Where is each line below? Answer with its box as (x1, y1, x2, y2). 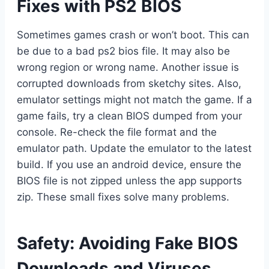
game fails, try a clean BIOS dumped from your (17, 110, 242, 122)
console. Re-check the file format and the (17, 126, 217, 139)
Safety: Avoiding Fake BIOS (17, 233, 238, 254)
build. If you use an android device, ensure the (17, 159, 241, 171)
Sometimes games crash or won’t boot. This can (17, 29, 249, 41)
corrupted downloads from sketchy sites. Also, (17, 77, 241, 90)
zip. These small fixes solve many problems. (17, 191, 229, 204)
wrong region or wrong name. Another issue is (17, 61, 239, 74)
